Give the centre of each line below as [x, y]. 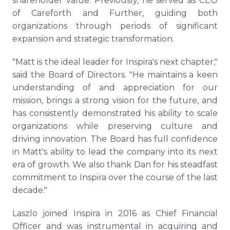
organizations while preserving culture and [115, 126]
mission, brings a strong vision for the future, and [115, 100]
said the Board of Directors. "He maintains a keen [115, 75]
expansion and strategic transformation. [93, 39]
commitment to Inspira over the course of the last [115, 177]
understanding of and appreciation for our [115, 88]
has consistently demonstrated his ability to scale [115, 113]
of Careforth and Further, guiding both [115, 13]
